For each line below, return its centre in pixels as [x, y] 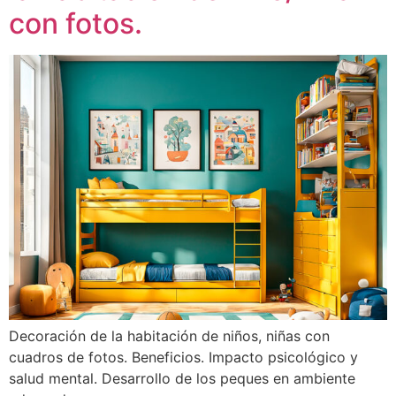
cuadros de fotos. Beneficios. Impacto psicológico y [183, 358]
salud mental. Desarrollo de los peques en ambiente [182, 379]
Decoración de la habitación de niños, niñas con [169, 336]
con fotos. [76, 24]
